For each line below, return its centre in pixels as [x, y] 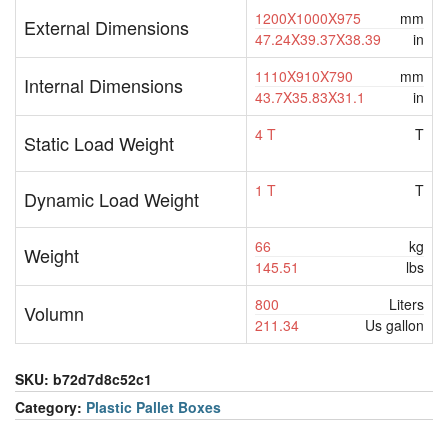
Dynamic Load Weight [111, 199]
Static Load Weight [99, 143]
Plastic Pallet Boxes [153, 407]
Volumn [54, 313]
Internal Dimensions [103, 85]
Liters [406, 304]
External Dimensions [106, 27]
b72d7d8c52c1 [102, 379]
